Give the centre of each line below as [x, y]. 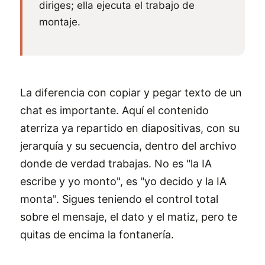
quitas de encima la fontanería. [97, 235]
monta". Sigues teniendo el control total [119, 199]
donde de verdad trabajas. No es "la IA [116, 164]
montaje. [60, 22]
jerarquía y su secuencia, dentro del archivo [128, 146]
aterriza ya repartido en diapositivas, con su [130, 128]
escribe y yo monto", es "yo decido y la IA [123, 181]
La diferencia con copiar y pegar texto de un [131, 93]
